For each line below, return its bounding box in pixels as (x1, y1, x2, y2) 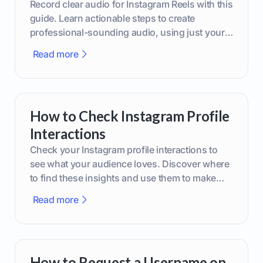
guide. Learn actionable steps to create (29, 12, 195, 24)
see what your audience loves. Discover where (29, 158, 230, 170)
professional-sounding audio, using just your (29, 26, 225, 38)
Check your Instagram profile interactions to (29, 144, 218, 156)
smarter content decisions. (29, 186, 144, 198)
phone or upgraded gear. (29, 40, 137, 52)
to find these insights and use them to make (29, 172, 216, 184)
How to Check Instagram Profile (29, 107, 230, 125)
